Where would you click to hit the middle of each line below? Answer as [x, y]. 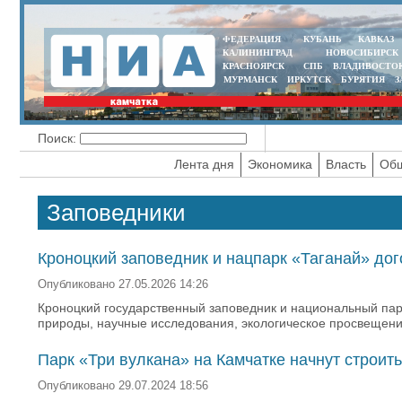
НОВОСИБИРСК [362, 52]
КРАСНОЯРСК [253, 66]
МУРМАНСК [250, 79]
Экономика [280, 164]
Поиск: [57, 138]
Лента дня [204, 164]
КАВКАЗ [376, 39]
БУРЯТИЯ [363, 79]
